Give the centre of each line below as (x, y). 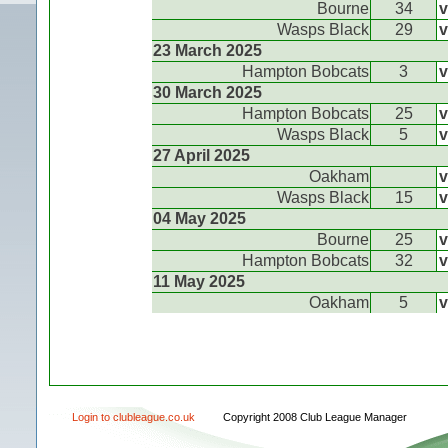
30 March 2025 (207, 93)
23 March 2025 (207, 51)
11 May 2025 (199, 282)
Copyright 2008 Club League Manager (315, 417)
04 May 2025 (199, 219)
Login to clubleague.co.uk (133, 417)
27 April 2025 (201, 156)
